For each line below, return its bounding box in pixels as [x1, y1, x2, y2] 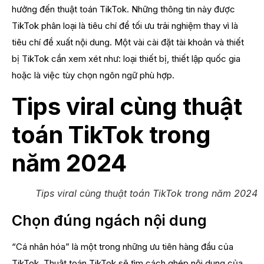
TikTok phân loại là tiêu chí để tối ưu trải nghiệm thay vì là [12, 20, 238, 32]
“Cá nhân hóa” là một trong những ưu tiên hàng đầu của [12, 240, 233, 252]
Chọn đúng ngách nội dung [12, 211, 207, 229]
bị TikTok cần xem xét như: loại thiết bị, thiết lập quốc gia [12, 53, 240, 65]
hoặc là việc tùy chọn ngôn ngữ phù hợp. [12, 70, 174, 81]
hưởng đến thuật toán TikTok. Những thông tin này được [12, 4, 235, 15]
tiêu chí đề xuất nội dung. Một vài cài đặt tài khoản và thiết [12, 37, 244, 48]
